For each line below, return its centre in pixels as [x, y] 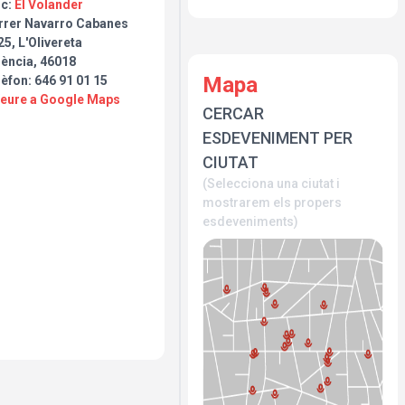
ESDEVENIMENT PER [278, 138]
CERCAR [233, 113]
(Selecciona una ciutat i [271, 184]
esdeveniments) [250, 221]
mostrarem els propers [272, 202]
